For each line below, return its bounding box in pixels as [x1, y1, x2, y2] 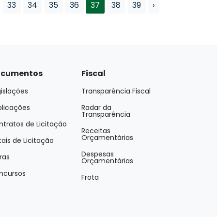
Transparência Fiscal [81, 86, 151, 96]
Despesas [81, 149, 114, 159]
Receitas [81, 125, 110, 136]
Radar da [81, 102, 111, 112]
